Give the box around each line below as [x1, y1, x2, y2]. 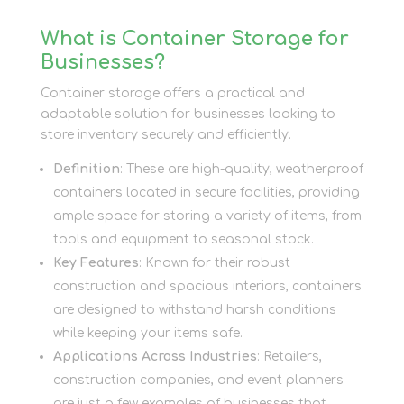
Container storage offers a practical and [40, 87, 305, 100]
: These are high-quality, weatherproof [119, 162, 363, 176]
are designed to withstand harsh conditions [52, 303, 336, 317]
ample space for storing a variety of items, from [52, 209, 362, 223]
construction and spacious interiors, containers [52, 280, 362, 293]
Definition [52, 162, 120, 176]
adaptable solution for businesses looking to [40, 107, 335, 121]
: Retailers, [256, 350, 322, 363]
